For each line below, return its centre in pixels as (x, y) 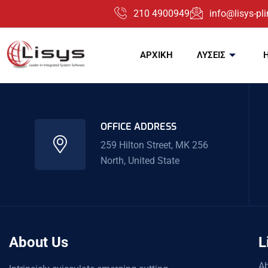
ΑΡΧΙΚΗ (157, 55)
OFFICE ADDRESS (138, 126)
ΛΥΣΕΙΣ (211, 55)
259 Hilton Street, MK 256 (154, 145)
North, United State (140, 160)
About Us (39, 242)
